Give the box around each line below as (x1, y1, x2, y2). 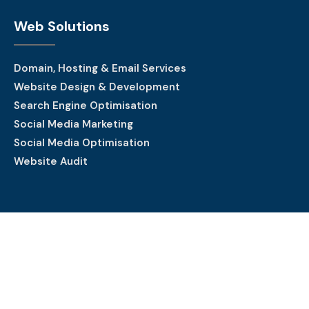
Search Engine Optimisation (14, 98, 157, 112)
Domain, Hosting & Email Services (14, 61, 186, 75)
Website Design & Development (14, 79, 180, 94)
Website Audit (14, 154, 88, 168)
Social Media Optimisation (14, 135, 150, 150)
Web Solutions (14, 17, 110, 35)
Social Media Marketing (14, 117, 133, 131)
